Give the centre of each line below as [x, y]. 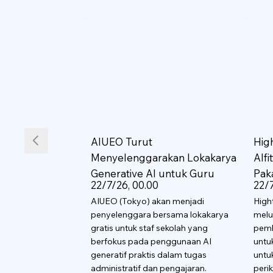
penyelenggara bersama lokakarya [159, 214]
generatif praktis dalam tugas [148, 254]
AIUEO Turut [121, 141]
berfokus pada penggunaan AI [151, 241]
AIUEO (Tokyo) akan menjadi [147, 201]
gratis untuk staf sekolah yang [149, 228]
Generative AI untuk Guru [152, 173]
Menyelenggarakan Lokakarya [163, 157]
